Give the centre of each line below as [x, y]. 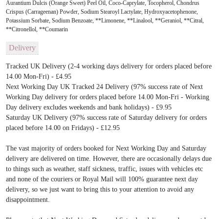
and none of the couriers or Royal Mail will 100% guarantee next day [102, 179]
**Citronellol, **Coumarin [37, 29]
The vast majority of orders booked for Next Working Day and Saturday [106, 148]
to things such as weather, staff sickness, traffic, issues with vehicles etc [104, 169]
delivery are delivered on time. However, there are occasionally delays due [109, 158]
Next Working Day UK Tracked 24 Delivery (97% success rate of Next [104, 87]
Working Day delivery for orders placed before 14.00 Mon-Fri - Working [108, 97]
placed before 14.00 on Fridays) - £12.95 [63, 128]
